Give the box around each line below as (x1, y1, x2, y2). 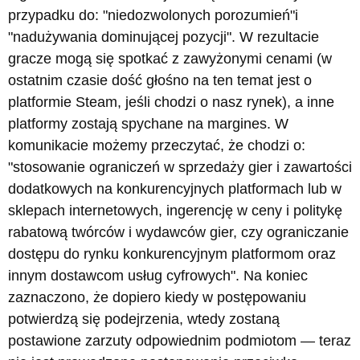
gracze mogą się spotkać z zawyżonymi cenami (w (8, 50, 332, 67)
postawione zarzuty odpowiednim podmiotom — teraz (8, 332, 351, 349)
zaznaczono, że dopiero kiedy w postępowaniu (8, 288, 306, 305)
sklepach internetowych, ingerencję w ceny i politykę (8, 202, 342, 219)
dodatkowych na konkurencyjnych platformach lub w (8, 180, 342, 197)
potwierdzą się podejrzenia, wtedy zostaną (8, 310, 280, 327)
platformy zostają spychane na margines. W (8, 115, 288, 132)
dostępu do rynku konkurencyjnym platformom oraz (8, 245, 336, 262)
